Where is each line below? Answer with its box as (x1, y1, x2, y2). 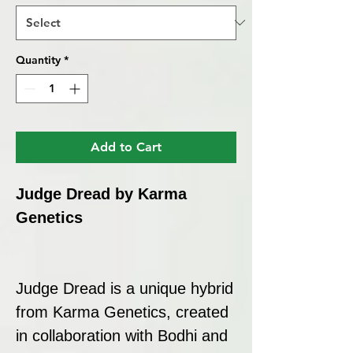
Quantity (16, 52, 61, 67)
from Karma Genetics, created (16, 303, 229, 321)
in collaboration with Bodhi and (16, 326, 228, 344)
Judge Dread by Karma (16, 184, 187, 203)
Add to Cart (91, 139, 162, 154)
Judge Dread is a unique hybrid (16, 279, 233, 297)
